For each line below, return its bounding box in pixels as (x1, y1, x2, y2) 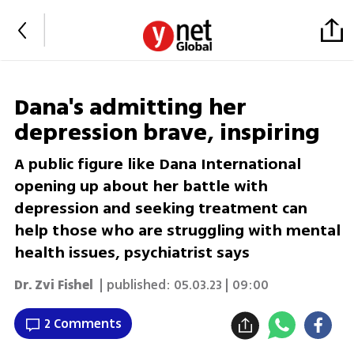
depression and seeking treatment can (13, 197, 307, 220)
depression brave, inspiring (13, 116, 320, 150)
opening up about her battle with (13, 175, 268, 198)
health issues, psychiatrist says (13, 241, 250, 265)
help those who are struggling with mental (13, 219, 341, 243)
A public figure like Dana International (13, 153, 301, 176)
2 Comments (43, 314, 122, 333)
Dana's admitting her (13, 91, 247, 125)
